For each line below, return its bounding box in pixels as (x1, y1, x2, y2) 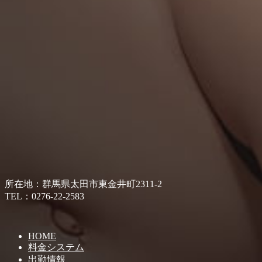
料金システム (28, 242, 84, 252)
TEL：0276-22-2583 (5, 191, 84, 201)
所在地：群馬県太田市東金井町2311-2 (5, 178, 162, 189)
